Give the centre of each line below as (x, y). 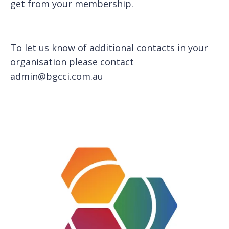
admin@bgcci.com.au (57, 76)
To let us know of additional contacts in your (109, 47)
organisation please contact (72, 62)
